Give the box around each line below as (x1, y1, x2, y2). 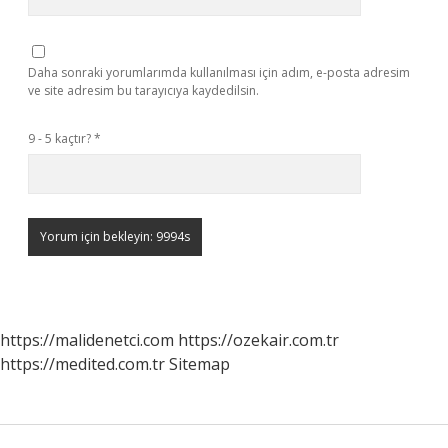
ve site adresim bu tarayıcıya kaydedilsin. (28, 82, 259, 99)
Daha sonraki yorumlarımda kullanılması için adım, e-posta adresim (28, 64, 410, 81)
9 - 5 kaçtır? (28, 130, 94, 147)
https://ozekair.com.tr (178, 329, 339, 351)
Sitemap (169, 353, 230, 375)
